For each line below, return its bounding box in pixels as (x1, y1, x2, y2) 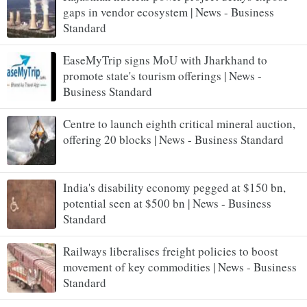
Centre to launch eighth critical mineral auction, (63, 116, 295, 132)
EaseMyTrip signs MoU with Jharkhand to (63, 52, 267, 69)
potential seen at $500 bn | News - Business (63, 195, 271, 212)
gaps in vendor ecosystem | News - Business (63, 4, 274, 21)
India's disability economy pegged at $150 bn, (63, 180, 286, 196)
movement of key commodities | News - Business (63, 259, 297, 275)
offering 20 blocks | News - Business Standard (63, 132, 284, 148)
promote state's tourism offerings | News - (63, 68, 262, 84)
